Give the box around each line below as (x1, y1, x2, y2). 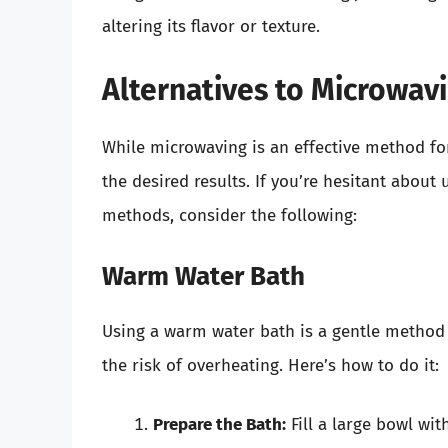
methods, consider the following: (102, 205, 357, 227)
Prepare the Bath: (153, 414, 286, 436)
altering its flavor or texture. (102, 15, 320, 37)
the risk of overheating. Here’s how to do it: (102, 354, 439, 376)
